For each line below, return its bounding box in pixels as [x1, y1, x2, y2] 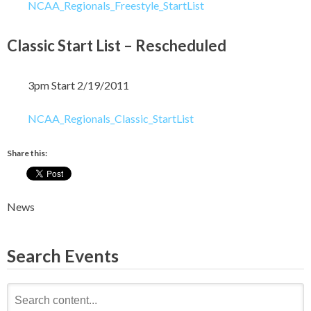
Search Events [7, 245, 119, 267]
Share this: [7, 148, 47, 159]
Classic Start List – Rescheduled [7, 35, 226, 55]
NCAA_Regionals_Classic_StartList [28, 112, 194, 126]
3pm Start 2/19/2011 [28, 78, 129, 92]
